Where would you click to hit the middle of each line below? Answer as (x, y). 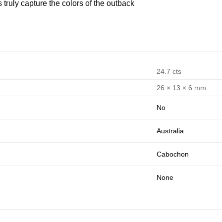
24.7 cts (169, 71)
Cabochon (173, 154)
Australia (170, 131)
